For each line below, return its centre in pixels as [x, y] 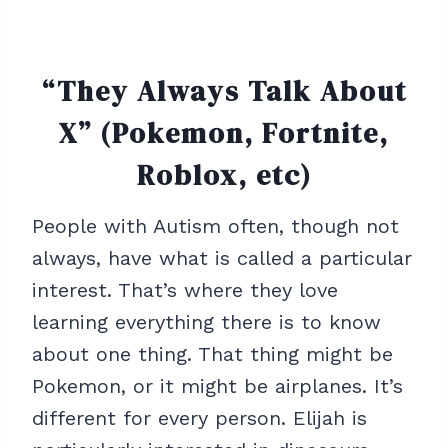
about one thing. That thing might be [212, 354]
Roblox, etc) [224, 175]
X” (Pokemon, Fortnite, [224, 133]
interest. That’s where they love [185, 290]
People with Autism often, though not [215, 226]
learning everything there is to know [206, 322]
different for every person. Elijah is [199, 418]
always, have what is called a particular [222, 258]
